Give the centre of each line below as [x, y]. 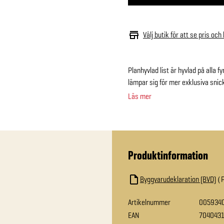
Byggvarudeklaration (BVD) [178, 179]
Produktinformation [168, 155]
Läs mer [140, 96]
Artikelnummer [149, 202]
